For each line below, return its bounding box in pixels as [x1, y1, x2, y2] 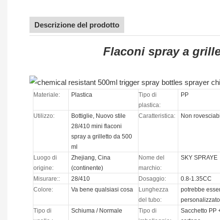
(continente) [71, 165, 104, 172]
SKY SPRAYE [181, 154, 218, 162]
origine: [33, 165, 54, 172]
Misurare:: [33, 175, 60, 183]
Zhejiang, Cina [71, 154, 111, 162]
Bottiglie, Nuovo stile [71, 112, 126, 120]
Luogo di [33, 154, 57, 162]
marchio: [138, 165, 162, 172]
